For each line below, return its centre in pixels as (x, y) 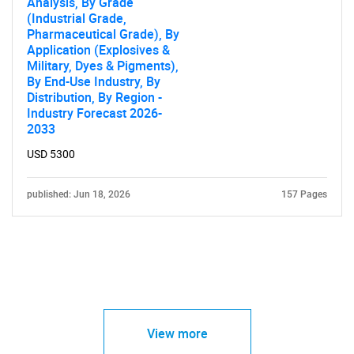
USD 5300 (51, 154)
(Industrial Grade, (77, 18)
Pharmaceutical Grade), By (103, 34)
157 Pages (304, 194)
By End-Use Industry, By (94, 81)
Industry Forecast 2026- (94, 113)
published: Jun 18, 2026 (79, 194)
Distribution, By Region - (94, 97)
